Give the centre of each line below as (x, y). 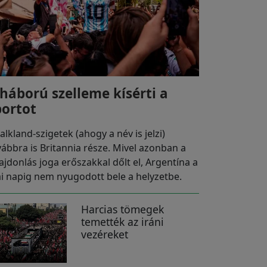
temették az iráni (123, 221)
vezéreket (105, 234)
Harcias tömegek (123, 209)
